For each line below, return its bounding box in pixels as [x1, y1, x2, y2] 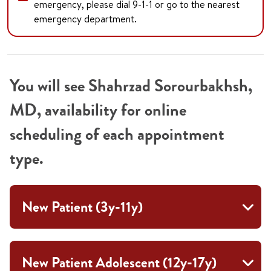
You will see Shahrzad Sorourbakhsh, [10, 75, 252, 97]
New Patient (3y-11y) [22, 197, 143, 217]
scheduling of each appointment [10, 123, 224, 146]
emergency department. [34, 12, 137, 26]
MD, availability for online [10, 99, 186, 122]
